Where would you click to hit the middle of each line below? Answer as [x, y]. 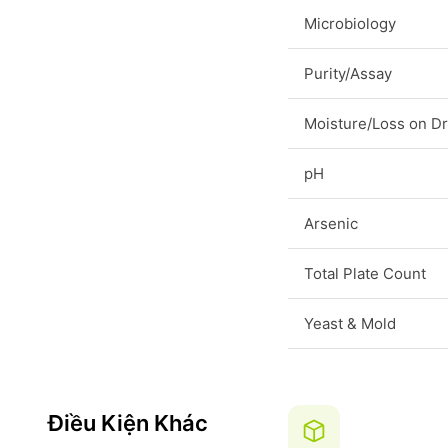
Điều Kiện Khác [128, 423]
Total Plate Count [365, 273]
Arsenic [331, 223]
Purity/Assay [348, 73]
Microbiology [350, 23]
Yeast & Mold [350, 323]
